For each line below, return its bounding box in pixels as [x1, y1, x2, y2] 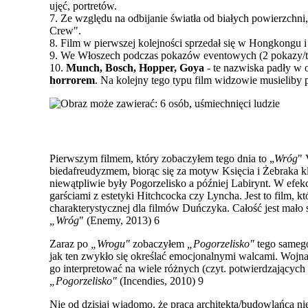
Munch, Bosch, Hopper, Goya [66, 61, 204, 74]
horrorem [49, 74, 95, 86]
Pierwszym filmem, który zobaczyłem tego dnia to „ [49, 152, 274, 164]
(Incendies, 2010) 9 [117, 274, 206, 287]
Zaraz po [49, 237, 91, 250]
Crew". [49, 24, 81, 36]
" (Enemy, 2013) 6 [79, 214, 162, 226]
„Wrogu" [91, 237, 133, 250]
